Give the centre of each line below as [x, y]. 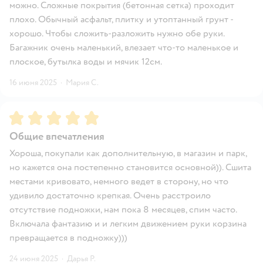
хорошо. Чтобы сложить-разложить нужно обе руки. [117, 33]
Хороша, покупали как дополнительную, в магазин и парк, [128, 153]
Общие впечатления [57, 136]
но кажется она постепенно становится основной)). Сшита [130, 167]
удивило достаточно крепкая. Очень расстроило [110, 195]
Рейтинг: [29, 115]
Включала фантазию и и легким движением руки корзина [128, 223]
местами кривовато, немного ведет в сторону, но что [119, 181]
